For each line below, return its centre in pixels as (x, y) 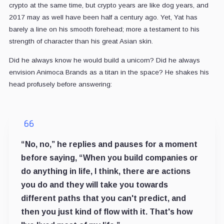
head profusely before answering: (60, 84)
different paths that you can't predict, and (103, 198)
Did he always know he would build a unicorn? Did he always (104, 60)
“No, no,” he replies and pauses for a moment (109, 144)
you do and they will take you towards (94, 185)
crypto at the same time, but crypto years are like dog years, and (108, 5)
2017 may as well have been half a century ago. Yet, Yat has (103, 17)
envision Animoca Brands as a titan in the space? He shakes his (109, 72)
